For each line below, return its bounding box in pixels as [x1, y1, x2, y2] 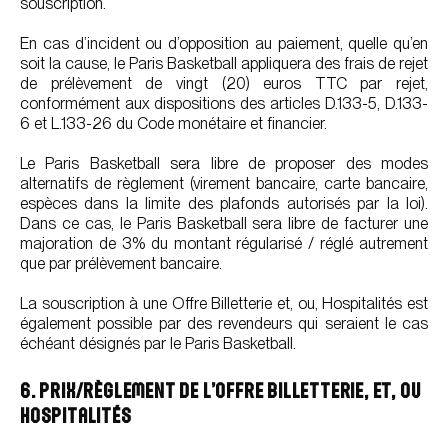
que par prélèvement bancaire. [20, 254, 222, 273]
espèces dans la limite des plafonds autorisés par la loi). [20, 194, 428, 213]
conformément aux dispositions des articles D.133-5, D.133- [20, 94, 428, 113]
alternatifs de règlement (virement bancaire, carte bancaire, [20, 174, 428, 193]
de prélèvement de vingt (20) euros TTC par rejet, [20, 74, 428, 93]
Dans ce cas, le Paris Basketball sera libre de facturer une [20, 214, 428, 233]
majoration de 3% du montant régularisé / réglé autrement [20, 234, 428, 253]
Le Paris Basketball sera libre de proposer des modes [20, 154, 428, 173]
